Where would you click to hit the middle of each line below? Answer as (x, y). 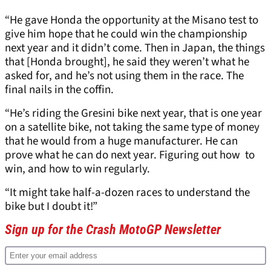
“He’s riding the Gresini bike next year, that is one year (133, 114)
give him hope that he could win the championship (126, 34)
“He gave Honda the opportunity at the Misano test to (132, 21)
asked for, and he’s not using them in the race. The (124, 76)
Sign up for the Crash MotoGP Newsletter (113, 230)
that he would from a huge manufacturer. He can (121, 142)
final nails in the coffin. (59, 90)
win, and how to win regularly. (77, 169)
